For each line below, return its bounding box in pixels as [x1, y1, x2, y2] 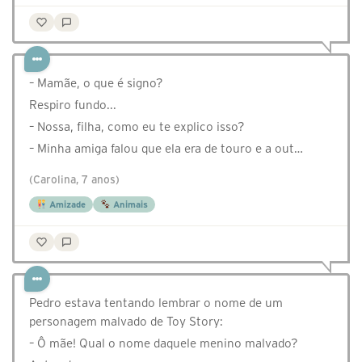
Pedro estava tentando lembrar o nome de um [29, 296, 283, 310]
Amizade [46, 200, 86, 210]
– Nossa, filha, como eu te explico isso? [29, 120, 245, 134]
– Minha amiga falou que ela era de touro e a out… [29, 141, 303, 156]
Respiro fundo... [29, 98, 116, 112]
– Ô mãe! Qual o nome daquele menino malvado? [29, 336, 298, 351]
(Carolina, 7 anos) [29, 174, 120, 187]
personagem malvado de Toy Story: [29, 314, 223, 329]
